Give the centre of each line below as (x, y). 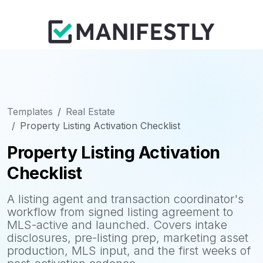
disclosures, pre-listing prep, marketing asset (128, 238)
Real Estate (90, 112)
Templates (30, 112)
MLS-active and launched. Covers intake (117, 225)
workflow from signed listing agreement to (120, 212)
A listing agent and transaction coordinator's (125, 199)
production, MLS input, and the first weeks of (129, 251)
